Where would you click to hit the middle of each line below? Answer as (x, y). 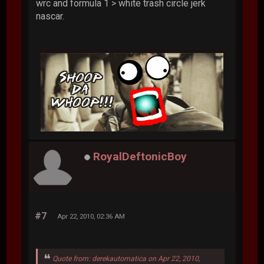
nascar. (50, 16)
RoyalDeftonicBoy (140, 156)
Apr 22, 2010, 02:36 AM (91, 217)
